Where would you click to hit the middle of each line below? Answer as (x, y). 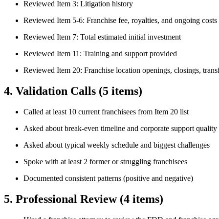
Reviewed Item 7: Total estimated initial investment (102, 37)
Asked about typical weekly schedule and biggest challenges (117, 145)
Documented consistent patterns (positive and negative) (108, 178)
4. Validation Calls (51, 91)
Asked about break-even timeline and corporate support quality (120, 129)
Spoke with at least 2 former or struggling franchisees (105, 162)
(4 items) (142, 199)
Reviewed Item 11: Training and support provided (100, 54)
